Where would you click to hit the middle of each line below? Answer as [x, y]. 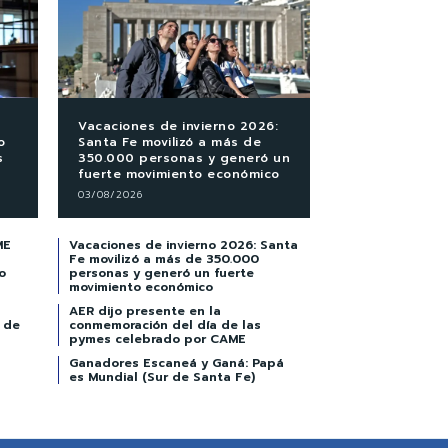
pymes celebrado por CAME [157, 338]
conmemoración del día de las [165, 324]
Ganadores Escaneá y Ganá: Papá [176, 362]
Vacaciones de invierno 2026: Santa [183, 244]
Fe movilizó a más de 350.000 [164, 258]
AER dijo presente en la [145, 310]
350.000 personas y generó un [184, 157]
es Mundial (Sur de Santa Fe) [162, 376]
